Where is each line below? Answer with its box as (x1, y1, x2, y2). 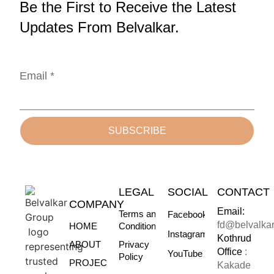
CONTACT (217, 185, 270, 198)
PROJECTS (69, 257, 119, 268)
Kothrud (217, 232, 251, 243)
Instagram (168, 228, 209, 239)
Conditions (118, 220, 161, 231)
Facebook (168, 209, 208, 220)
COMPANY (69, 198, 125, 210)
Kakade (217, 259, 251, 270)
